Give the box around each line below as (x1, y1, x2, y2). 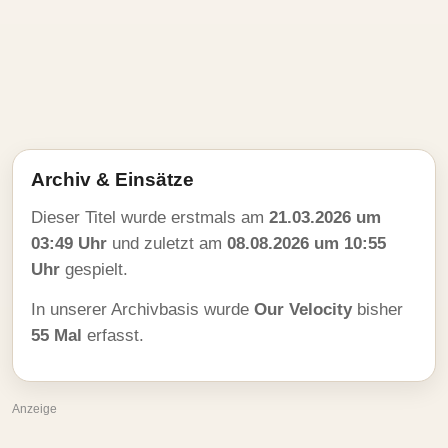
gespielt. (60, 260, 128, 279)
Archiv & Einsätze (31, 169, 194, 190)
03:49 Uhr (31, 234, 107, 253)
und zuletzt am (107, 234, 227, 253)
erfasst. (82, 326, 144, 345)
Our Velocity (254, 300, 352, 319)
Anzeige (12, 402, 57, 416)
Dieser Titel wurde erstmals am (31, 208, 269, 227)
